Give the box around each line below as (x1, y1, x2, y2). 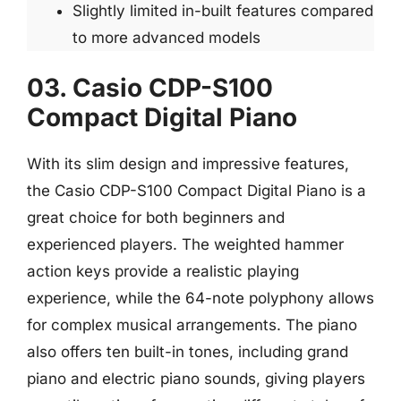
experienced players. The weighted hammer (27, 235, 344, 253)
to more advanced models (73, 28, 260, 47)
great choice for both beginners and (27, 209, 285, 226)
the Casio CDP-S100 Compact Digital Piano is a (27, 182, 366, 200)
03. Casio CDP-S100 (27, 73, 273, 103)
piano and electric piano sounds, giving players (27, 370, 365, 388)
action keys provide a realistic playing (27, 262, 299, 280)
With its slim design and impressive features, (27, 155, 349, 173)
